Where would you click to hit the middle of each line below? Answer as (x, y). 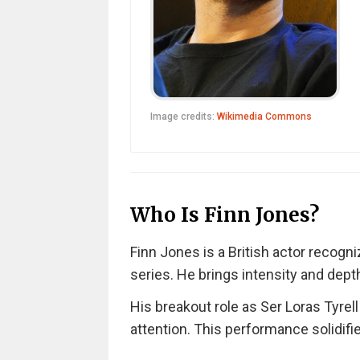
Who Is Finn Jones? (224, 215)
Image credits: (183, 117)
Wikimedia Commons (264, 117)
